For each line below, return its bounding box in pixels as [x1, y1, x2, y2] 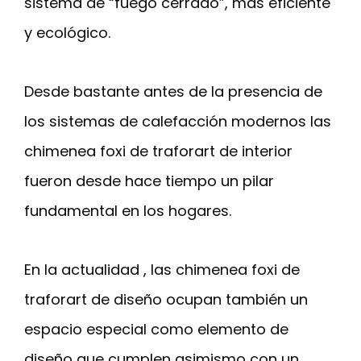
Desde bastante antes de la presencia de [24, 81, 322, 102]
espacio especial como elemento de [24, 319, 288, 340]
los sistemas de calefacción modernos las [24, 111, 331, 132]
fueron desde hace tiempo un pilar [24, 171, 274, 192]
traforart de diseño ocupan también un [24, 289, 308, 310]
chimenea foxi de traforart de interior [24, 141, 293, 162]
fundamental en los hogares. [24, 201, 231, 222]
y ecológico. [24, 23, 110, 44]
